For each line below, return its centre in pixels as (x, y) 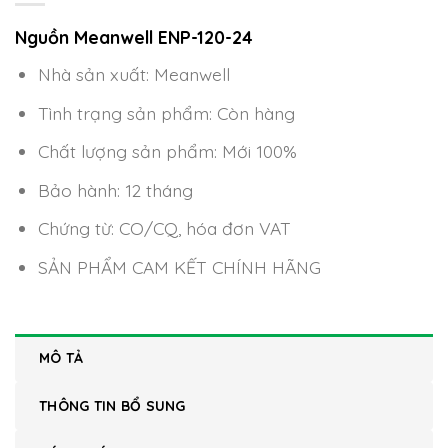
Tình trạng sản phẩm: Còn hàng (166, 112)
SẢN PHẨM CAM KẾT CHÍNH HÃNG (179, 266)
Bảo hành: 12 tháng (115, 189)
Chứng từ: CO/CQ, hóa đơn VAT (164, 228)
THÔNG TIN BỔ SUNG (112, 405)
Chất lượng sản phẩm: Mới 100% (167, 151)
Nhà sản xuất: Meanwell (133, 74)
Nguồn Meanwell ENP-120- (123, 37)
